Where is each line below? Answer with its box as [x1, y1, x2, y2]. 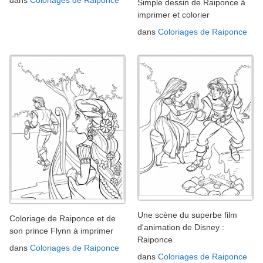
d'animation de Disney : [137, 222, 224, 232]
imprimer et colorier [137, 9, 210, 19]
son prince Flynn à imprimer [9, 226, 113, 236]
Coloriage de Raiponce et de [9, 214, 116, 224]
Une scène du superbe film [137, 210, 237, 220]
